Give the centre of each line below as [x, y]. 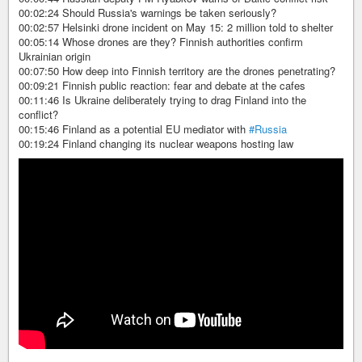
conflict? [38, 114]
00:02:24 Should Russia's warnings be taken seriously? [147, 12]
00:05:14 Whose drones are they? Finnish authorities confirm [161, 41]
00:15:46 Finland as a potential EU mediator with [134, 128]
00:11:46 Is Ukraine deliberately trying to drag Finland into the [162, 99]
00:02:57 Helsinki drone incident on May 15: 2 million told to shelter [176, 27]
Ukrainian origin [55, 56]
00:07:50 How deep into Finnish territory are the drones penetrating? [177, 70]
